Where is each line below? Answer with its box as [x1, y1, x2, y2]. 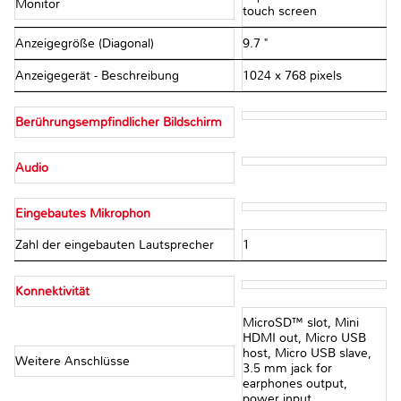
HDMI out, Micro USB [242, 330, 366, 346]
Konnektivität [15, 284, 90, 300]
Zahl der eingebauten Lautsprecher [15, 237, 218, 253]
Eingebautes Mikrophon [15, 206, 150, 222]
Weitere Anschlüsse [15, 353, 133, 369]
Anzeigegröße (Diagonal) [15, 36, 158, 52]
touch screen [242, 4, 317, 20]
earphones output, [242, 376, 347, 392]
